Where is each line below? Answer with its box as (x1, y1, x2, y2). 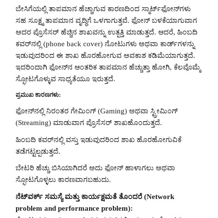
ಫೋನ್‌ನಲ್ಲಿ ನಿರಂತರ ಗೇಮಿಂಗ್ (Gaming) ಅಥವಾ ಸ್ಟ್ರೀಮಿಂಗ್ (16, 107, 178, 115)
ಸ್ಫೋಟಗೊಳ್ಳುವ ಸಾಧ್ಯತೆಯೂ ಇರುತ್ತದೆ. (16, 75, 115, 83)
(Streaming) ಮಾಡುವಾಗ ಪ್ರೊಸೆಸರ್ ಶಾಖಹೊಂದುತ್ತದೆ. (16, 118, 162, 127)
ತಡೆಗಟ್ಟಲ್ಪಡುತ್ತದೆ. (16, 147, 60, 155)
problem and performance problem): (16, 204, 133, 212)
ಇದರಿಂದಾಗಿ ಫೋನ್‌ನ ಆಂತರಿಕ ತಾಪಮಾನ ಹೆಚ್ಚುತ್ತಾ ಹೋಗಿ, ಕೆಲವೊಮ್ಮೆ (16, 63, 200, 72)
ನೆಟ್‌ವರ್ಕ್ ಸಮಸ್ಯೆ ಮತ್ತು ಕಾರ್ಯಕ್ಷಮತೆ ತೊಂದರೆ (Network (16, 192, 174, 200)
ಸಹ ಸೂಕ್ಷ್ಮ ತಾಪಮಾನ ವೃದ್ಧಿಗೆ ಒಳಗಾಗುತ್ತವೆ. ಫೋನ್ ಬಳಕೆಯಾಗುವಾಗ (16, 17, 197, 25)
